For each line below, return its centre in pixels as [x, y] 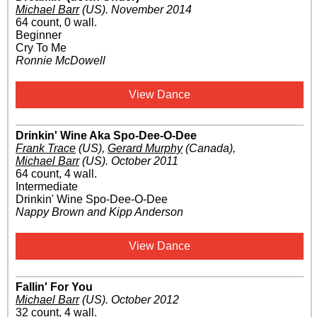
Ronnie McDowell [60, 61]
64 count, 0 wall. [56, 23]
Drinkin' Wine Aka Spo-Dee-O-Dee [106, 136]
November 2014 [151, 10]
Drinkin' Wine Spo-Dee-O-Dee [92, 200]
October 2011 [145, 161]
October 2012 [145, 300]
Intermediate [47, 187]
